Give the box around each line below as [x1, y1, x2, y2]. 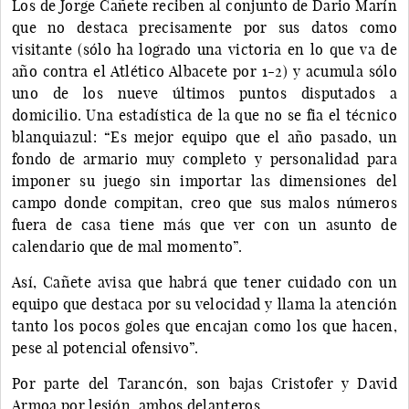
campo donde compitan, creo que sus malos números [12, 193, 397, 212]
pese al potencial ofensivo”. [12, 338, 198, 357]
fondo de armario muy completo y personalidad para [12, 149, 397, 168]
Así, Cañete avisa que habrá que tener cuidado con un [12, 272, 397, 291]
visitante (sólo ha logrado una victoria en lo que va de [12, 39, 397, 58]
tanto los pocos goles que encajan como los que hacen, [12, 316, 397, 335]
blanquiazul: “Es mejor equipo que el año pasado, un [12, 127, 397, 146]
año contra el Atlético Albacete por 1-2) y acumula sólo [12, 61, 397, 80]
